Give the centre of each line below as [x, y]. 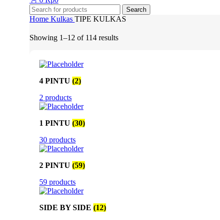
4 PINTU [56, 81]
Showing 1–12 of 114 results [74, 38]
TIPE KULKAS [100, 19]
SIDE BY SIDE [66, 208]
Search [136, 10]
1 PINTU [56, 123]
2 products [55, 98]
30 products [57, 140]
